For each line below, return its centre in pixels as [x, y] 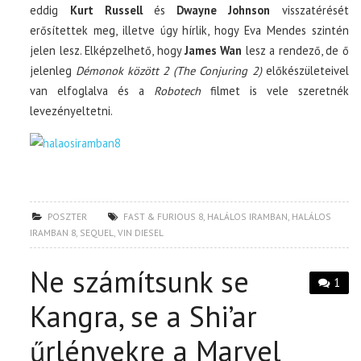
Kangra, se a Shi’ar [144, 316]
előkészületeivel [305, 70]
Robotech [177, 90]
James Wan [214, 50]
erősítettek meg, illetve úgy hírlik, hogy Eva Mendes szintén [189, 30]
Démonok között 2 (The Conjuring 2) [169, 70]
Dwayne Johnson [224, 10]
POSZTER [68, 216]
